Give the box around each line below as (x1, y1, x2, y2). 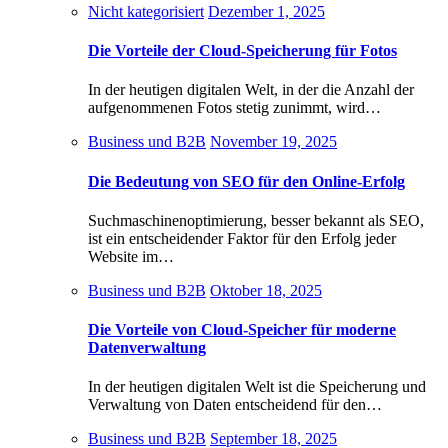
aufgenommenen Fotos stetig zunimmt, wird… (88, 99, 381, 117)
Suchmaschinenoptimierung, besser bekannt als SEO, (88, 211, 424, 229)
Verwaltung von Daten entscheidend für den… (88, 396, 382, 414)
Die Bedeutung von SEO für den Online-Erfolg (88, 172, 405, 190)
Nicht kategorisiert (88, 2, 204, 20)
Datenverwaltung (88, 339, 206, 357)
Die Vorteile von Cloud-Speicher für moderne (88, 321, 396, 339)
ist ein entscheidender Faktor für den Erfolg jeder (88, 229, 396, 247)
